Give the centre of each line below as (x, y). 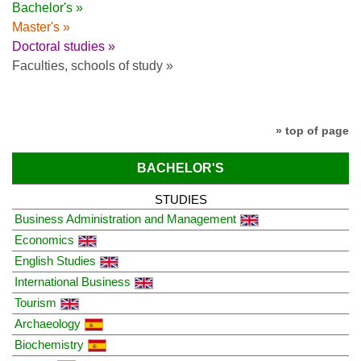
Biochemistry (49, 344)
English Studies (55, 260)
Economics (44, 239)
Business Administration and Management (125, 218)
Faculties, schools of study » (93, 66)
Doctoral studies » (64, 47)
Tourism (35, 302)
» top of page (312, 131)
